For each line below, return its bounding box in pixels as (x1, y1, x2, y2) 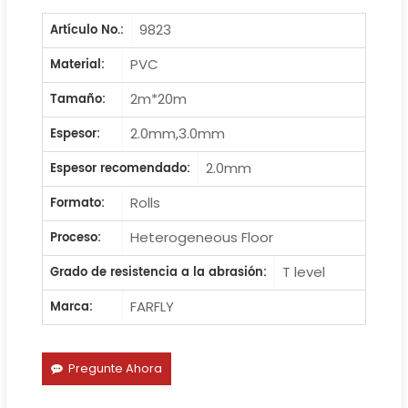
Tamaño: (49, 89, 106, 109)
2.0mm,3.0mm (130, 123, 226, 143)
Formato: (49, 193, 105, 213)
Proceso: (49, 228, 101, 248)
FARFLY (130, 296, 175, 316)
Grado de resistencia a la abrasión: (49, 262, 267, 282)
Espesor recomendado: (49, 158, 190, 178)
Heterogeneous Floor (130, 227, 274, 247)
